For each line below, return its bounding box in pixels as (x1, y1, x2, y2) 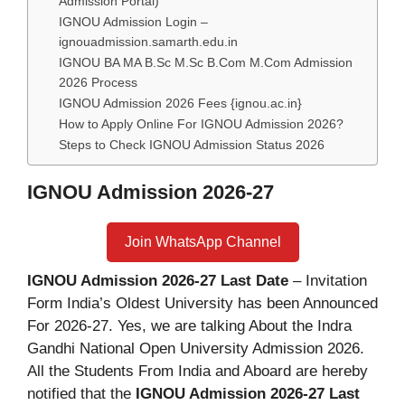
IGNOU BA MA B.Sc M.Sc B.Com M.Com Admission (59, 55, 353, 70)
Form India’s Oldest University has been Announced (27, 294, 378, 312)
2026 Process (59, 75, 138, 89)
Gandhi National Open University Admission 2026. (27, 339, 364, 357)
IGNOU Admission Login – (59, 14, 209, 29)
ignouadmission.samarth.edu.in (59, 34, 242, 49)
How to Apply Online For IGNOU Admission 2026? (59, 117, 344, 131)
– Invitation (288, 271, 367, 289)
